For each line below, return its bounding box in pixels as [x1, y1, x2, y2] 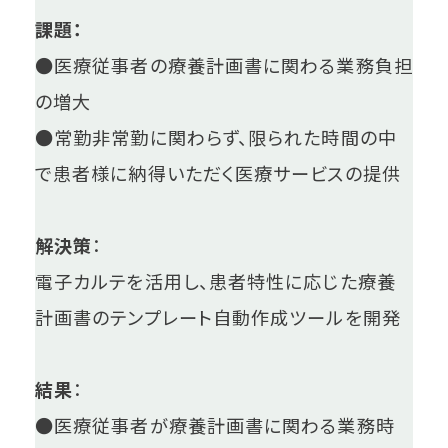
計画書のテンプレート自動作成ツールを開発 [35, 304, 401, 331]
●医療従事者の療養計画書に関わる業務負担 [35, 52, 413, 79]
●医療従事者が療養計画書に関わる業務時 [35, 412, 395, 439]
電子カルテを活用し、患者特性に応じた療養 [35, 268, 396, 295]
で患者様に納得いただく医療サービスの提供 [35, 160, 401, 187]
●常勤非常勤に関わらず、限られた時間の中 [35, 124, 397, 151]
